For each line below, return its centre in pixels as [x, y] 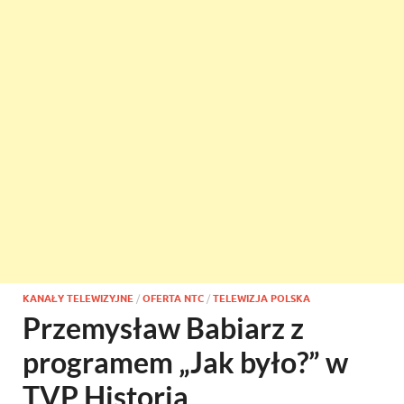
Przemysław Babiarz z [163, 328]
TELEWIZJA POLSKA [262, 298]
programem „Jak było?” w [185, 362]
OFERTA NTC [173, 298]
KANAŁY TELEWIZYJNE [78, 298]
